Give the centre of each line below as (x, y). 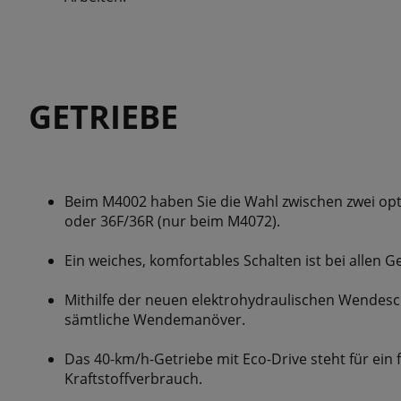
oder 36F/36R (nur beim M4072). (172, 221)
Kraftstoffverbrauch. (133, 379)
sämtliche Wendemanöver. (155, 320)
